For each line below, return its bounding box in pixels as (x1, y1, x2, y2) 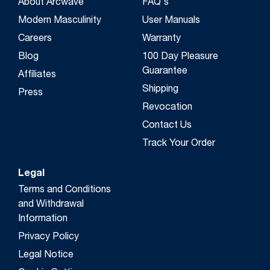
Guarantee (142, 66, 187, 77)
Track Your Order (142, 139, 215, 149)
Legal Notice (18, 250, 74, 260)
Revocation (142, 102, 192, 113)
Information (18, 214, 67, 224)
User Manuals (142, 16, 200, 26)
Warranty (142, 34, 181, 44)
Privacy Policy (18, 232, 79, 242)
